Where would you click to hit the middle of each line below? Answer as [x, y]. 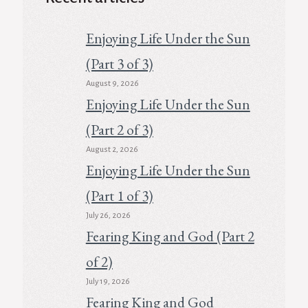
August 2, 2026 [112, 149]
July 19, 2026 [108, 281]
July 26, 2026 [108, 215]
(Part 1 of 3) [119, 195]
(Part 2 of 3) [119, 129]
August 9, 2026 [112, 83]
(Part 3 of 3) [119, 63]
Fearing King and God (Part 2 [170, 236]
